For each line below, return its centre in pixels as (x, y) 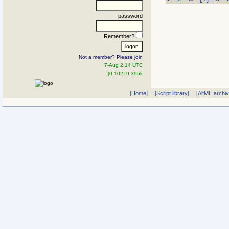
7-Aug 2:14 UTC (123, 65)
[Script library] (172, 93)
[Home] (139, 93)
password (130, 16)
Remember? (120, 36)
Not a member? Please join (111, 57)
